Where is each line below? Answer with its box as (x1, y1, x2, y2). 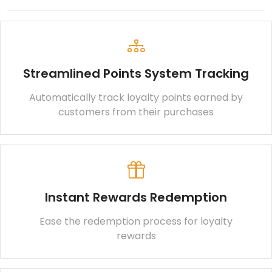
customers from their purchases (58, 105, 214, 120)
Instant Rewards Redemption (45, 189, 227, 206)
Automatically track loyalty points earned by (29, 90, 243, 105)
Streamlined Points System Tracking (23, 65, 249, 83)
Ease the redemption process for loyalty (39, 214, 233, 229)
